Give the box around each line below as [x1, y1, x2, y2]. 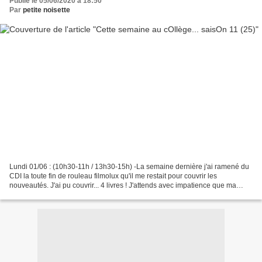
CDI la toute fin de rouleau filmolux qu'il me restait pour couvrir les [9, 171, 217, 180]
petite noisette [23, 6, 70, 15]
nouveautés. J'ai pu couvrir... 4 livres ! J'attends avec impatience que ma [9, 181, 236, 189]
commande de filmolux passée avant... [9, 190, 131, 199]
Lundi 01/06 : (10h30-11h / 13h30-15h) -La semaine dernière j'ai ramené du [9, 162, 249, 171]
